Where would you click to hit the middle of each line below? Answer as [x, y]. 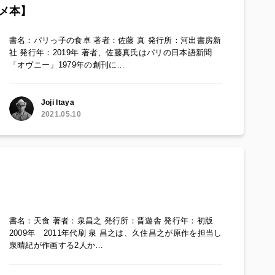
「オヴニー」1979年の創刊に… [67, 65]
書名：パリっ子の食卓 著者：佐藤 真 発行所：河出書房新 [115, 41]
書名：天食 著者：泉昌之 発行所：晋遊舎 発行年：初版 [111, 221]
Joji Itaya [57, 103]
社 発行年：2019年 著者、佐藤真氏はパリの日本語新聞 [110, 53]
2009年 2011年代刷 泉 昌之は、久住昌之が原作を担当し [115, 233]
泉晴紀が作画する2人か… [56, 246]
